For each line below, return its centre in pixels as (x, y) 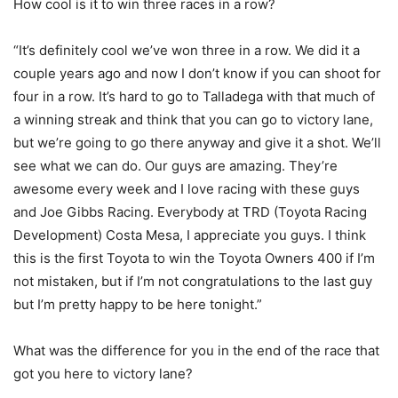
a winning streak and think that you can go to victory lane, (193, 119)
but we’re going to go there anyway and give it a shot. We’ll (197, 142)
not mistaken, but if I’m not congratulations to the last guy (193, 281)
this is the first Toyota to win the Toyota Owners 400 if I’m (194, 258)
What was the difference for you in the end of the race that (196, 350)
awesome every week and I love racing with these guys (187, 188)
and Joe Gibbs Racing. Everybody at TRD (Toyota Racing (190, 211)
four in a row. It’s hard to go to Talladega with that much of (194, 96)
